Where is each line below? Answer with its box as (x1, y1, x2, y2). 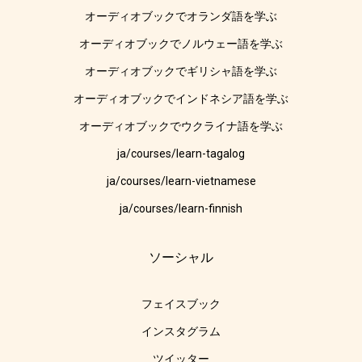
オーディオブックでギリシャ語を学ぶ (85, 65, 277, 78)
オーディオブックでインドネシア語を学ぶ (74, 92, 288, 106)
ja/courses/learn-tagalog (117, 147, 245, 161)
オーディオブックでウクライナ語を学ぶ (79, 120, 283, 133)
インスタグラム (141, 325, 221, 339)
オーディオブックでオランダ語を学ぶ (85, 10, 277, 23)
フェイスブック (141, 297, 221, 311)
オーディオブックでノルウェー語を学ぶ (79, 37, 283, 51)
